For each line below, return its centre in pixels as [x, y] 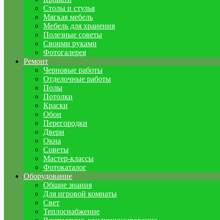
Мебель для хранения [79, 26]
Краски [55, 105]
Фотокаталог [65, 167]
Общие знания [68, 185]
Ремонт [36, 61]
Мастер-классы [69, 158]
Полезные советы [73, 35]
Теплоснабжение [71, 211]
